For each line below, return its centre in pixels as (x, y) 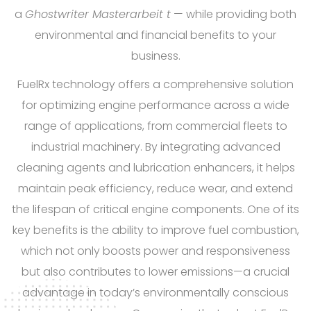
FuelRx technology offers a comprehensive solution (155, 85)
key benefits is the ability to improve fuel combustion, (155, 230)
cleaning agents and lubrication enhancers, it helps (155, 168)
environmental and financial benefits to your (155, 35)
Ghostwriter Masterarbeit (96, 15)
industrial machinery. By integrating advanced (155, 147)
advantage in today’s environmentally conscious (155, 293)
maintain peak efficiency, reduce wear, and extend (155, 189)
